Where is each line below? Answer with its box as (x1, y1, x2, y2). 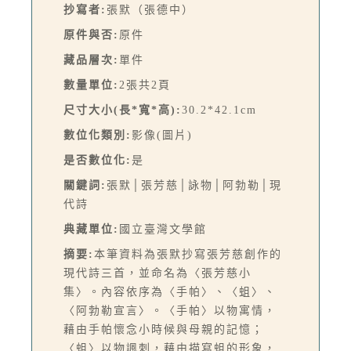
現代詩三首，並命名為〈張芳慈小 (63, 267, 251, 280)
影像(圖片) (132, 129, 193, 142)
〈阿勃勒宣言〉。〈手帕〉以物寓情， (63, 305, 277, 317)
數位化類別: (63, 129, 132, 142)
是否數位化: (63, 154, 132, 167)
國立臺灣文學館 (119, 223, 207, 236)
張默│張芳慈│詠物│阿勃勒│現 (107, 179, 282, 192)
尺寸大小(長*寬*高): (63, 104, 182, 117)
